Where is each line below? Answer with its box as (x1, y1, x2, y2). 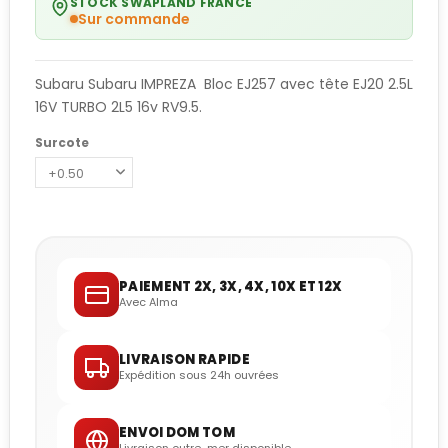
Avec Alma (119, 294, 178, 311)
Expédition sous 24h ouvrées (119, 367, 279, 384)
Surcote (35, 133, 89, 151)
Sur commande (78, 9, 190, 30)
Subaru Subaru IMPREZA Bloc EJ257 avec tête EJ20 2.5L (35, 74, 413, 95)
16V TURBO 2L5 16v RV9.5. (35, 97, 202, 118)
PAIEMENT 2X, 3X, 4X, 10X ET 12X (119, 277, 343, 297)
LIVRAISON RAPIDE (119, 350, 250, 370)
